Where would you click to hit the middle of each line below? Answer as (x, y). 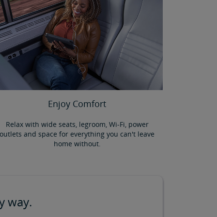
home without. (77, 143)
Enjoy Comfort (77, 103)
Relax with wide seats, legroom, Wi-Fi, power (77, 124)
